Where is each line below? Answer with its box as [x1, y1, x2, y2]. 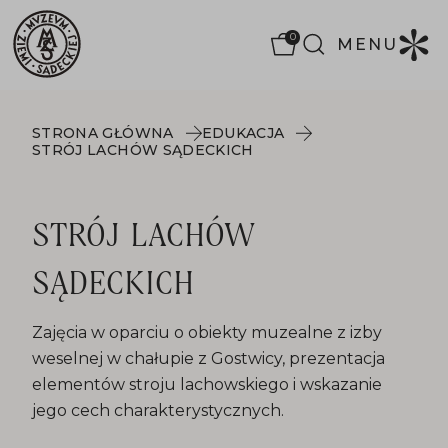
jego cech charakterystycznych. [32, 401, 284, 420]
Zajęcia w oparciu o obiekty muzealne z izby [32, 323, 382, 342]
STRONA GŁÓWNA [32, 124, 174, 142]
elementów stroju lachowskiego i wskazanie [32, 375, 382, 394]
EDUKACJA [201, 124, 285, 142]
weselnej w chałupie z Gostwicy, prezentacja [32, 349, 385, 368]
